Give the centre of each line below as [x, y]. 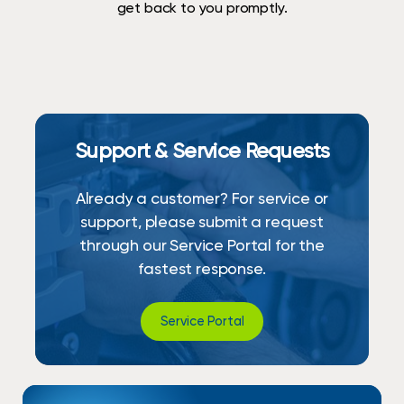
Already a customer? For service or [202, 199]
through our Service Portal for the [202, 246]
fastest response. [202, 269]
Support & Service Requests [202, 151]
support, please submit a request [202, 222]
